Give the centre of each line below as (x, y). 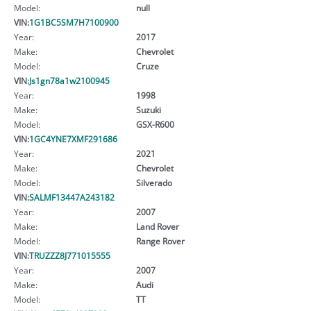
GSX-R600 (155, 124)
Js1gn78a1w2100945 (69, 80)
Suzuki (148, 109)
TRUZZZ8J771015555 (70, 255)
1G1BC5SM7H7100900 (74, 22)
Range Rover (160, 241)
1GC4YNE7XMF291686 (73, 138)
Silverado (154, 182)
